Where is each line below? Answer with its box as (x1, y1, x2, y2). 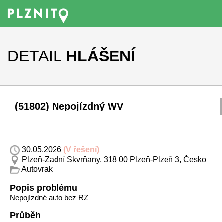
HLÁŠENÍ (66, 47, 135, 65)
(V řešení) (63, 145, 99, 154)
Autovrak (20, 165, 53, 174)
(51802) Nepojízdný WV (15, 101, 123, 111)
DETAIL (7, 47, 61, 65)
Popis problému (10, 183, 77, 193)
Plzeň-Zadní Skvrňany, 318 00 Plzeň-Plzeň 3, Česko (20, 155, 206, 164)
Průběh (10, 210, 41, 220)
